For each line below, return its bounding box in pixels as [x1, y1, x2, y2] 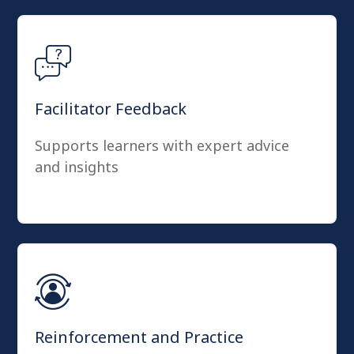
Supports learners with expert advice [35, 136, 289, 155]
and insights [35, 157, 119, 176]
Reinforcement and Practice [35, 326, 243, 348]
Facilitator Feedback [35, 98, 186, 119]
